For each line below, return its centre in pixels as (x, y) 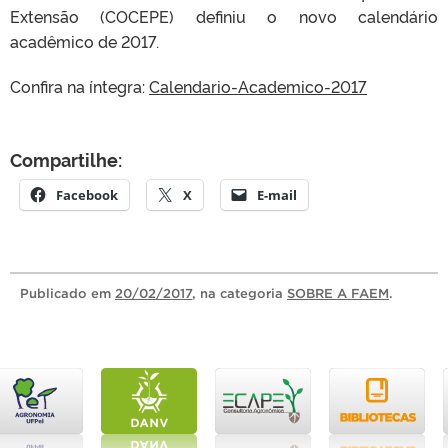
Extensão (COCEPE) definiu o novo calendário (224, 16)
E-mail (277, 195)
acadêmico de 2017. (84, 41)
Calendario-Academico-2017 (258, 86)
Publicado (55, 293)
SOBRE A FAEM (338, 293)
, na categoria (239, 293)
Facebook (87, 195)
